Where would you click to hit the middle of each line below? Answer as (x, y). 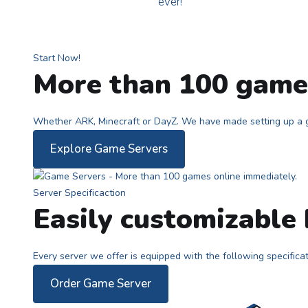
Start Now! (57, 58)
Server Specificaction (79, 193)
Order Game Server (101, 284)
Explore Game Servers (109, 148)
